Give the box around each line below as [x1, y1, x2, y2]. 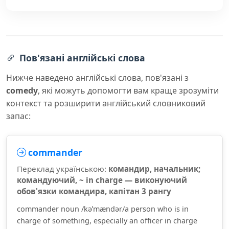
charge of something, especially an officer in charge [17, 216, 197, 225]
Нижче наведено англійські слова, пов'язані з [6, 72, 189, 83]
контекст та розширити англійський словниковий [6, 98, 205, 109]
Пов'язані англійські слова [19, 52, 145, 64]
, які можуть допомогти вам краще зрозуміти [38, 85, 219, 96]
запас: [6, 110, 31, 122]
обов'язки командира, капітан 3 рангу [17, 186, 171, 196]
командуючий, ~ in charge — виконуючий [17, 175, 187, 185]
